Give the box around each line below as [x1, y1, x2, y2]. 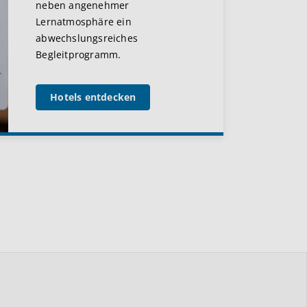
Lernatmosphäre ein [36, 15, 132, 29]
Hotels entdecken [50, 90, 136, 104]
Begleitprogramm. [36, 48, 147, 62]
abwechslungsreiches [36, 32, 138, 45]
